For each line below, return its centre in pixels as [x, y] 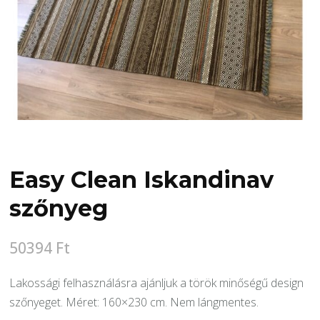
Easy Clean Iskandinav [142, 179]
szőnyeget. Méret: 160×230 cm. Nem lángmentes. [134, 302]
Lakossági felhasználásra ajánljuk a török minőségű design [157, 282]
